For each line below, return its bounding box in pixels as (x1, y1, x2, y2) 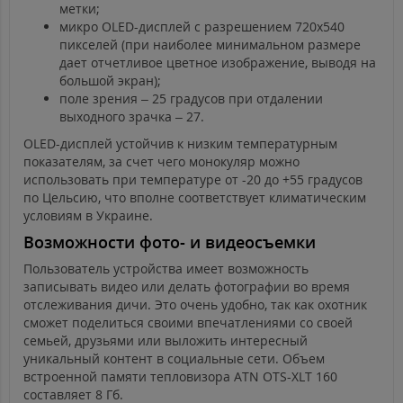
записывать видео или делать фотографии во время (23, 278, 350, 296)
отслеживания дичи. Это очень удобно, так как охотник (23, 296, 367, 314)
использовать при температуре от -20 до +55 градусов (23, 171, 363, 189)
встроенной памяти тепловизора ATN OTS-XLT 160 (23, 368, 337, 386)
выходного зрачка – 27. (59, 108, 204, 126)
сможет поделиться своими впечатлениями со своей (23, 314, 353, 332)
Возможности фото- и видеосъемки (23, 231, 316, 254)
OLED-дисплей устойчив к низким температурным (23, 135, 337, 153)
